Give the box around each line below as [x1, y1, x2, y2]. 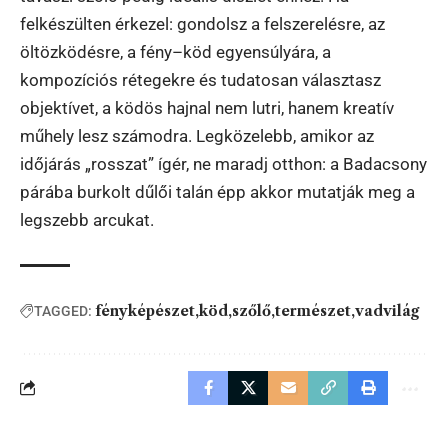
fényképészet [95, 301, 195, 320]
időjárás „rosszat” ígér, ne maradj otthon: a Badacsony [20, 153, 427, 174]
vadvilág [355, 301, 419, 320]
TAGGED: [34, 302, 92, 319]
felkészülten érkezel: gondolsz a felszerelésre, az [20, 13, 385, 34]
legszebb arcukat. [20, 209, 154, 230]
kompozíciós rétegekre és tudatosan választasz [20, 69, 381, 90]
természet [275, 301, 351, 320]
